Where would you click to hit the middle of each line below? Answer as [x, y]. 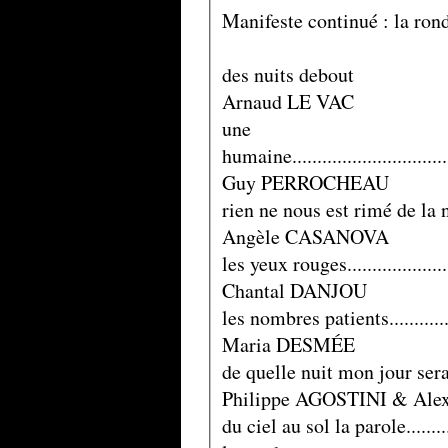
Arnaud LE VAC [287, 101]
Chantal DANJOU [294, 290]
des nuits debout [287, 74]
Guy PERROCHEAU [305, 182]
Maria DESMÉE [288, 344]
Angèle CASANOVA [305, 236]
